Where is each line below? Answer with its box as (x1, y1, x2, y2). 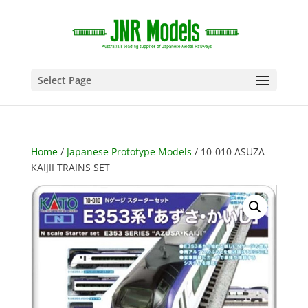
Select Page (37, 74, 91, 87)
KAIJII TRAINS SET (30, 161, 110, 174)
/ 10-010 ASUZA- (191, 145, 268, 158)
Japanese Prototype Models (66, 145, 192, 158)
